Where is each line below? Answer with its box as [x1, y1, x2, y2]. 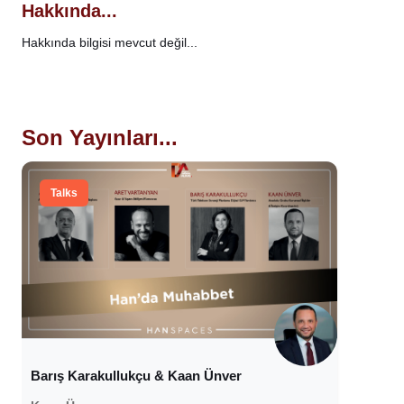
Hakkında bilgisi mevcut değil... [22, 34, 197, 50]
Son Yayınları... [22, 124, 178, 150]
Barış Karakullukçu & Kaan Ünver [31, 368, 243, 384]
